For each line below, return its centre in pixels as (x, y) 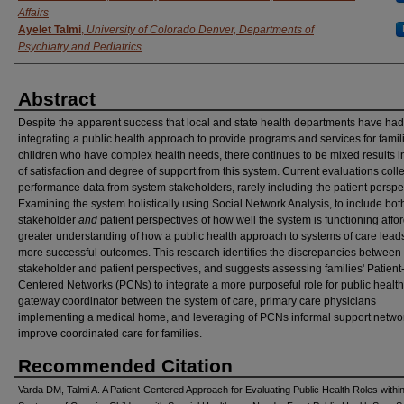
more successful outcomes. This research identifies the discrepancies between (210, 252)
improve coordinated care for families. (110, 333)
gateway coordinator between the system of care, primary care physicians (197, 301)
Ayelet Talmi (50, 29)
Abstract (57, 98)
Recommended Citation (125, 365)
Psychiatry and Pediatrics (80, 46)
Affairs (33, 12)
